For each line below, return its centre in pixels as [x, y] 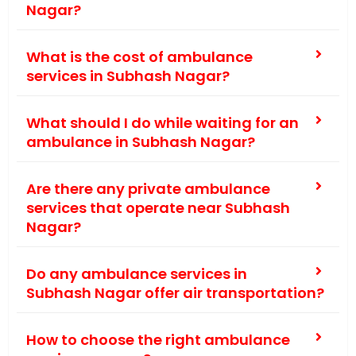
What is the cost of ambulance [139, 57]
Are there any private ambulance [148, 189]
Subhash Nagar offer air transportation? [175, 293]
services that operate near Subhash [158, 208]
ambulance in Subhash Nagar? [141, 142]
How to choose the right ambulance [158, 340]
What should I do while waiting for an [163, 123]
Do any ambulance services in [137, 274]
